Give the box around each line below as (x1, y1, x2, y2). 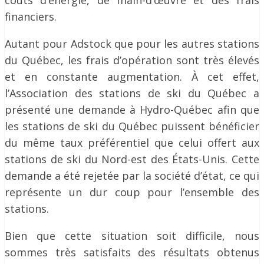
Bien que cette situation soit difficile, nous (5, 229, 259, 243)
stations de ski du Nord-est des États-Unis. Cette (5, 152, 259, 166)
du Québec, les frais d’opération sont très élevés (5, 53, 259, 67)
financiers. (5, 9, 57, 24)
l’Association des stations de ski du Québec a (5, 86, 259, 100)
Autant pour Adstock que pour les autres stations (5, 37, 259, 51)
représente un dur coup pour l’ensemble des (5, 185, 259, 199)
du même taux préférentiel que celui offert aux (5, 136, 259, 150)
